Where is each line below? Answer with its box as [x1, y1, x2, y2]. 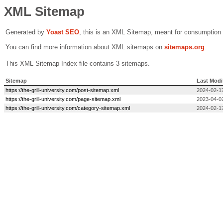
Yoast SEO [46, 28, 79, 36]
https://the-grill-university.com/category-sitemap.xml [5, 105, 130, 111]
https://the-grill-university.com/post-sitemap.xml [5, 87, 119, 93]
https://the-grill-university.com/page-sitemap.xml [5, 96, 120, 102]
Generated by [5, 28, 46, 36]
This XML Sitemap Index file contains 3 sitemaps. [5, 60, 150, 67]
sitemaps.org [164, 43, 205, 51]
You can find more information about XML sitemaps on [5, 43, 164, 51]
